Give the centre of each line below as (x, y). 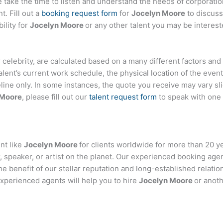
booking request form (79, 13)
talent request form (123, 97)
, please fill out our (56, 97)
